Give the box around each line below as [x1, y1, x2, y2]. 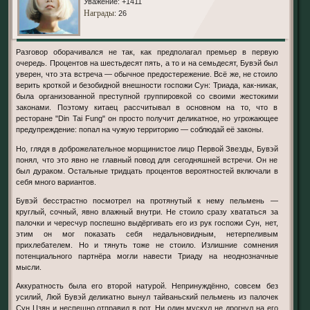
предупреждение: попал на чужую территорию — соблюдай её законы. [16, 125, 264, 134]
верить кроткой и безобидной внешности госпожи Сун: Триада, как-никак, [16, 81, 278, 90]
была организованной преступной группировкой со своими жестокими [16, 92, 278, 101]
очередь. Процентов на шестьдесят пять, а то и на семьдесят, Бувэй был [16, 59, 278, 68]
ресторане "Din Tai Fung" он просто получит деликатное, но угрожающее [16, 114, 278, 123]
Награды [83, 7, 114, 19]
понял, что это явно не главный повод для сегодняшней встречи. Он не [16, 155, 278, 164]
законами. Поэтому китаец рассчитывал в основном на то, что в [16, 103, 278, 112]
